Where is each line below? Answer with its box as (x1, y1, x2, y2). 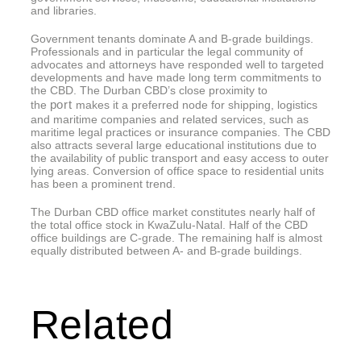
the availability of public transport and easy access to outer (30, 151, 329, 164)
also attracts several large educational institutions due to (30, 138, 317, 151)
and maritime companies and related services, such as (30, 112, 309, 126)
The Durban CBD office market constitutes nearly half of (30, 205, 315, 218)
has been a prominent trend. (30, 176, 176, 190)
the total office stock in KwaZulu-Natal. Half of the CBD (30, 218, 308, 231)
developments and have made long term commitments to (30, 70, 322, 84)
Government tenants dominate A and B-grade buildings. (30, 31, 313, 45)
